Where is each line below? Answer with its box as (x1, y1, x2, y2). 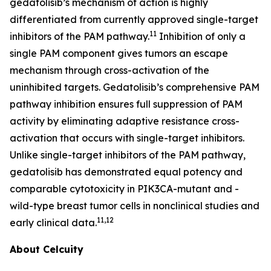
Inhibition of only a (157, 30, 246, 42)
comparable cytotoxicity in (10, 182, 137, 195)
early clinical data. (10, 216, 97, 229)
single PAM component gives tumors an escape (10, 47, 228, 59)
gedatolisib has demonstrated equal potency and (10, 165, 243, 178)
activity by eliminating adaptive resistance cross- (10, 114, 240, 127)
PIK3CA (137, 182, 173, 195)
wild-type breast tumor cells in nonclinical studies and (10, 199, 260, 212)
